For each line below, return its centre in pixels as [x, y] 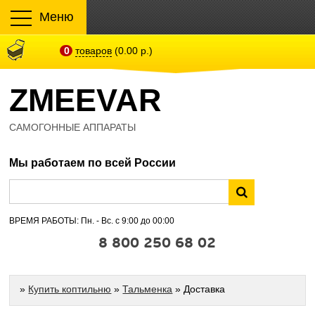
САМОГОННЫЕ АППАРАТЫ [73, 127]
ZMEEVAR [86, 100]
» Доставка [199, 289]
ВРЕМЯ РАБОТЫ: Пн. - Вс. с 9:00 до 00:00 [92, 221]
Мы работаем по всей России [93, 163]
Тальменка [148, 289]
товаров [94, 51]
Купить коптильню [70, 289]
